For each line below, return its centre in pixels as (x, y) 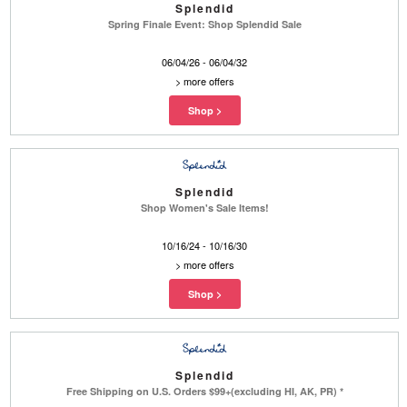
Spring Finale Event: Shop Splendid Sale (204, 24)
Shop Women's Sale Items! (204, 207)
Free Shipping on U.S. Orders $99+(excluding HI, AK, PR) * (204, 391)
